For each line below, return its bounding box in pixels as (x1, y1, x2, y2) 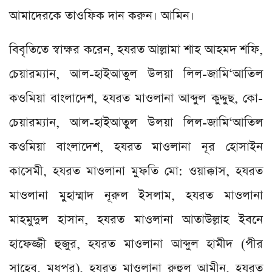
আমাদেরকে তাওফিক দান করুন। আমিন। (9, 7, 194, 24)
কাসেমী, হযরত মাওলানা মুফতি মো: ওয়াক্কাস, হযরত (9, 162, 263, 180)
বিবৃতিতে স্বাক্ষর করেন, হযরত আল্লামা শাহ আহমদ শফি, (9, 41, 263, 58)
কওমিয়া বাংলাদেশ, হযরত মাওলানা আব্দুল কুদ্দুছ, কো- (9, 89, 263, 107)
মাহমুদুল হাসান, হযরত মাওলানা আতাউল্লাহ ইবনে (9, 211, 263, 228)
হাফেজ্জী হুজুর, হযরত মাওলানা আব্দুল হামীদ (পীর (9, 235, 263, 253)
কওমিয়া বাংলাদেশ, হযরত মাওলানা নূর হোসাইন (9, 138, 263, 155)
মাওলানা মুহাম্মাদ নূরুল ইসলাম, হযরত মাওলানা (9, 186, 263, 204)
